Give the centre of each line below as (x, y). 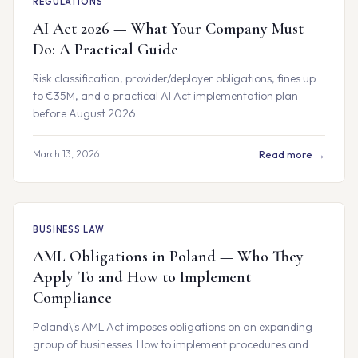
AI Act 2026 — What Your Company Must (168, 29)
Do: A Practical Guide (105, 50)
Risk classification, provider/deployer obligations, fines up (174, 78)
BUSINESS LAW (69, 229)
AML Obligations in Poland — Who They (168, 257)
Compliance (72, 298)
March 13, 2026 (66, 154)
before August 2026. (86, 113)
